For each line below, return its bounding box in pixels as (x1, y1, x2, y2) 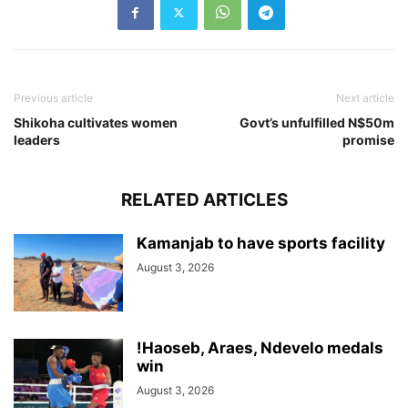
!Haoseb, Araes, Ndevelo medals (137, 339, 383, 358)
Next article (336, 91, 394, 106)
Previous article (14, 91, 93, 106)
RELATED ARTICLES (120, 189, 288, 211)
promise (342, 132, 394, 148)
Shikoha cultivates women (14, 115, 178, 131)
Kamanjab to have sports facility (137, 234, 385, 253)
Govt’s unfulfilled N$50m (240, 115, 394, 131)
